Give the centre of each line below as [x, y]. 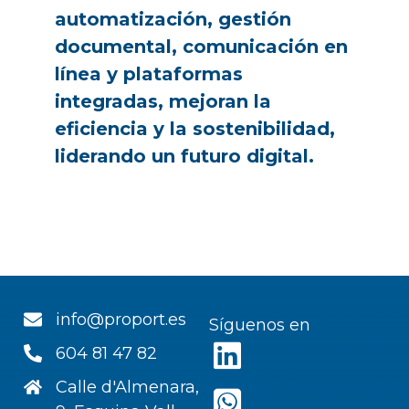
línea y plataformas [149, 73]
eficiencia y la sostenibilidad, [195, 128]
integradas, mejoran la [163, 101]
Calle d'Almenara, [127, 388]
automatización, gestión [173, 19]
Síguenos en [259, 325]
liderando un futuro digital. [184, 156]
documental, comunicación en [201, 46]
